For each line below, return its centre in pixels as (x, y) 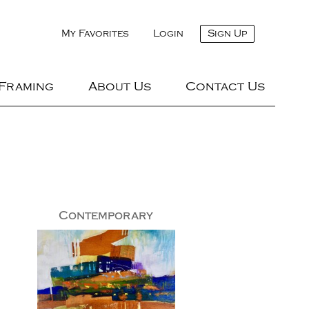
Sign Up (227, 33)
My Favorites (95, 33)
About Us (119, 87)
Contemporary (106, 216)
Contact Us (225, 87)
